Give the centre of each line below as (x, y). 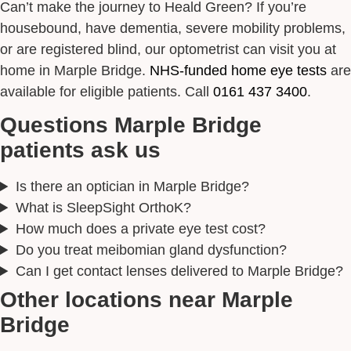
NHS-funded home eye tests (238, 70)
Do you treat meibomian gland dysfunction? (151, 250)
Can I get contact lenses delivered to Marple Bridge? (179, 271)
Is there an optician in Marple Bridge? (132, 186)
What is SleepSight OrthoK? (103, 208)
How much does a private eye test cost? (140, 229)
